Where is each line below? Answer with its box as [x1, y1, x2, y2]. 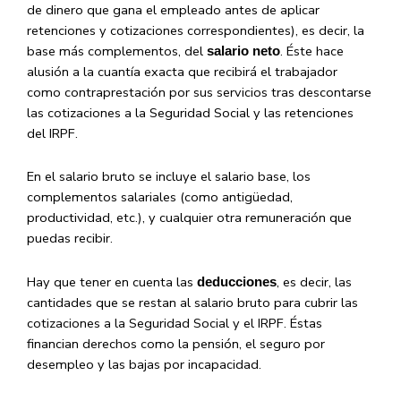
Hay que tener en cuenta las [27, 272, 197, 291]
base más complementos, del [27, 41, 207, 60]
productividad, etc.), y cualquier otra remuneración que [27, 209, 352, 227]
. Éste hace [280, 41, 344, 60]
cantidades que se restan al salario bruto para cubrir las [27, 293, 358, 311]
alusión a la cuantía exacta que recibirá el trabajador [27, 62, 337, 81]
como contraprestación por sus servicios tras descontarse [27, 82, 371, 101]
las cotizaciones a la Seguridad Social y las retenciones [27, 103, 354, 122]
